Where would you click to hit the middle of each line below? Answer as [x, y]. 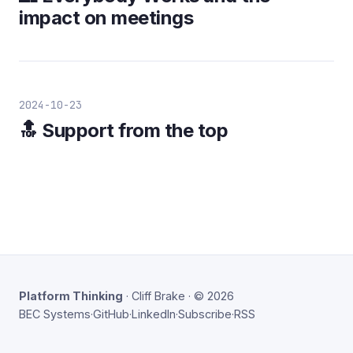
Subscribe [205, 314]
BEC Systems [55, 314]
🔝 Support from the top [124, 131]
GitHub [111, 314]
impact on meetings [106, 17]
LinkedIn [154, 314]
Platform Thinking [71, 296]
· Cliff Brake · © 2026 [178, 296]
